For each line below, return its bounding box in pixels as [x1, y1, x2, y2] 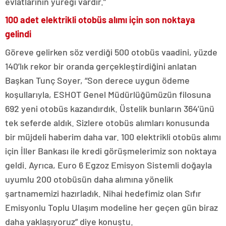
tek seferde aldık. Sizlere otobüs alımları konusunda [5, 117, 209, 128]
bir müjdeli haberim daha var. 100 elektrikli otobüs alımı [5, 131, 221, 142]
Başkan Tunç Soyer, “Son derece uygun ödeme [5, 74, 190, 86]
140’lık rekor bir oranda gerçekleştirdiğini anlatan [5, 60, 197, 72]
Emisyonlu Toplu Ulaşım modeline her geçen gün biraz [5, 201, 218, 213]
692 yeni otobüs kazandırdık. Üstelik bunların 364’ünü [5, 102, 214, 114]
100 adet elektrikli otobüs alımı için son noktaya [5, 14, 195, 25]
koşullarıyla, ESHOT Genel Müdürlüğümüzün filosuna [5, 88, 211, 100]
